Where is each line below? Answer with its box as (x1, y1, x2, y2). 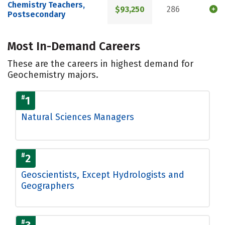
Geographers (21, 180, 74, 191)
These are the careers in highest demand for (8, 58, 193, 69)
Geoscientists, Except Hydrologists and (21, 169, 184, 180)
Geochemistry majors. (8, 69, 98, 80)
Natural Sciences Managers (21, 111, 134, 123)
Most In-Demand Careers (8, 39, 140, 53)
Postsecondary (8, 10, 65, 20)
